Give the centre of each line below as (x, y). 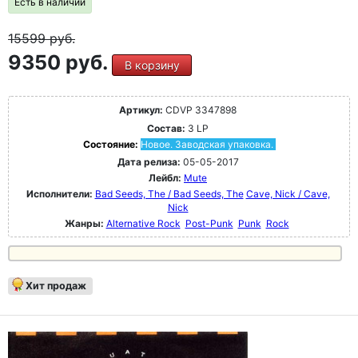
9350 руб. (60, 62)
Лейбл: (165, 178)
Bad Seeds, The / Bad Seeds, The (169, 194)
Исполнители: (60, 194)
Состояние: (111, 144)
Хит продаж (56, 286)
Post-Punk (209, 223)
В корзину (152, 65)
